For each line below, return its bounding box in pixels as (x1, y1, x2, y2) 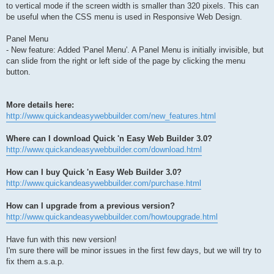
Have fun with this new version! (6, 235, 117, 245)
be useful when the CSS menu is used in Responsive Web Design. (6, 12, 242, 22)
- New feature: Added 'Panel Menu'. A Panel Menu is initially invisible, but (6, 45, 264, 55)
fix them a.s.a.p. (6, 257, 64, 267)
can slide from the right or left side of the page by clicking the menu (6, 56, 245, 66)
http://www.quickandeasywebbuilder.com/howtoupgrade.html (6, 212, 218, 222)
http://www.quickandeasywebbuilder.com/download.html (6, 145, 202, 155)
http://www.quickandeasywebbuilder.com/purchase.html (6, 179, 201, 188)
